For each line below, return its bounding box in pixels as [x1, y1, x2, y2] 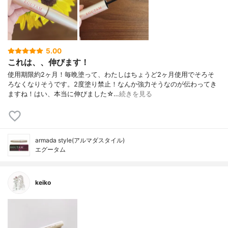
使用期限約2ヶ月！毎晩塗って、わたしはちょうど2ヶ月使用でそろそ [8, 71, 214, 79]
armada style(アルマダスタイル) [35, 136, 125, 145]
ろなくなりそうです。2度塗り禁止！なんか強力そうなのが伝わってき [8, 80, 217, 89]
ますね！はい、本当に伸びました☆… [8, 90, 119, 98]
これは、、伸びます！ [8, 57, 89, 68]
